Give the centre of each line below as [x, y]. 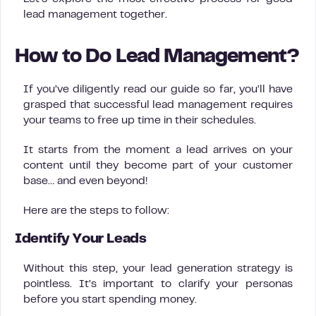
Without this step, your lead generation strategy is [158, 269]
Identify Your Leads [81, 239]
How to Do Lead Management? [157, 57]
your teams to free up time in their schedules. [140, 121]
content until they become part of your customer [158, 166]
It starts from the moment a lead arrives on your [158, 150]
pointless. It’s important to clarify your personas [158, 284]
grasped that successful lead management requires [158, 105]
